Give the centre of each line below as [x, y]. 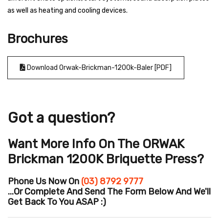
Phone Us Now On [44, 181]
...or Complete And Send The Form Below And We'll [109, 191]
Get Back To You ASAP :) [57, 202]
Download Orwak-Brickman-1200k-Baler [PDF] [99, 67]
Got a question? [61, 118]
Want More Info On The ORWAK [96, 144]
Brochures [38, 39]
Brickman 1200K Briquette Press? [106, 159]
